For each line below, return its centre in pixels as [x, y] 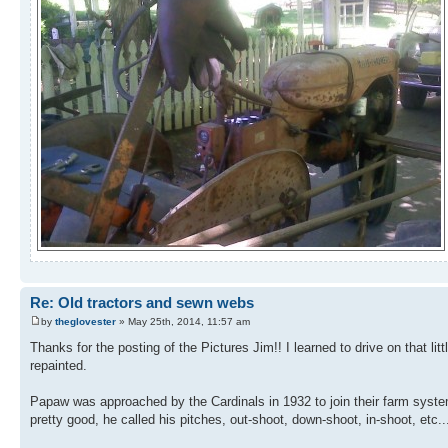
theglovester [85, 322]
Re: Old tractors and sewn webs [142, 302]
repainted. [58, 366]
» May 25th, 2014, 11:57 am [183, 322]
